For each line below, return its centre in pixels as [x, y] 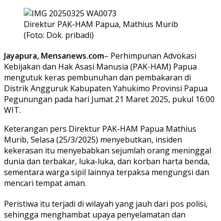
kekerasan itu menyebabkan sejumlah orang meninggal [108, 151]
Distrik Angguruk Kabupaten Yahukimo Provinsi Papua [106, 89]
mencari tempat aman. [45, 183]
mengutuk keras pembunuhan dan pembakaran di [97, 78]
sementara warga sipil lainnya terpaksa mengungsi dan [107, 172]
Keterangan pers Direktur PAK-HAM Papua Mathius [100, 129]
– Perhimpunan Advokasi [150, 56]
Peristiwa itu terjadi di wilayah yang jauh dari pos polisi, [106, 204]
